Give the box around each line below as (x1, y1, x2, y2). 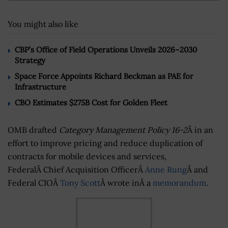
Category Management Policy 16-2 (59, 124, 187, 135)
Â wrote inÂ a (100, 177, 153, 188)
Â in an (187, 124, 213, 135)
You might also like (8, 18, 78, 29)
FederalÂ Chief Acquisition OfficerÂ (8, 164, 145, 175)
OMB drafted (8, 124, 59, 135)
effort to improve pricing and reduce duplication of (8, 137, 203, 148)
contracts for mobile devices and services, (8, 151, 166, 161)
